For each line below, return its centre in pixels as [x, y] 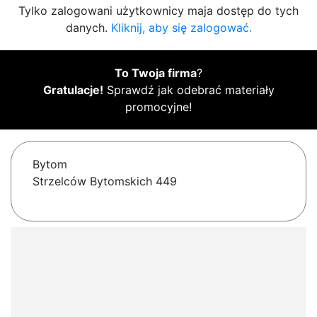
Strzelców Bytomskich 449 [105, 181]
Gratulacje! [73, 90]
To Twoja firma [156, 73]
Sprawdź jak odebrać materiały [189, 90]
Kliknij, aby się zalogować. [181, 28]
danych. [88, 28]
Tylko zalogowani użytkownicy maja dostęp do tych [158, 11]
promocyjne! [158, 107]
